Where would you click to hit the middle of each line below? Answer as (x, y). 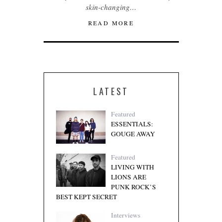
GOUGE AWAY (133, 134)
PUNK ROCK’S (133, 187)
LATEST (111, 91)
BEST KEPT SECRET (86, 196)
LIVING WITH (132, 167)
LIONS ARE (128, 177)
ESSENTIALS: (132, 124)
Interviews (125, 215)
